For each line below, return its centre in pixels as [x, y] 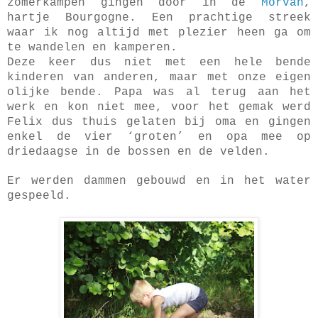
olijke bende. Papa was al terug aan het [159, 92]
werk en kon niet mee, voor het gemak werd [159, 107]
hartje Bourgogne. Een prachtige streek [159, 17]
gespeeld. [39, 196]
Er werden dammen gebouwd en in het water [159, 181]
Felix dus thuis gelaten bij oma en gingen [159, 122]
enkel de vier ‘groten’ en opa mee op [159, 137]
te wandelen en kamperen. [92, 47]
